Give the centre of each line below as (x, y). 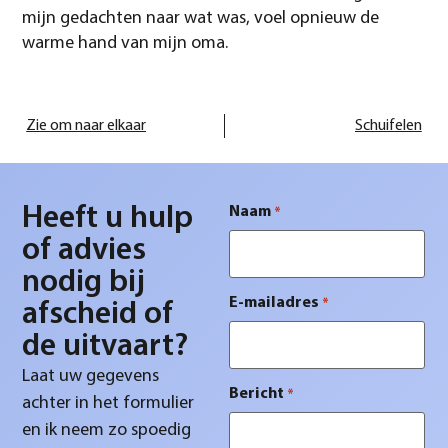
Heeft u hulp (108, 218)
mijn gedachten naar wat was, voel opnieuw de (201, 18)
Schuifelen (388, 126)
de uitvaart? (105, 346)
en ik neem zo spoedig (107, 430)
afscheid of (98, 314)
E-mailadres (274, 303)
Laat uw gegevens (91, 376)
